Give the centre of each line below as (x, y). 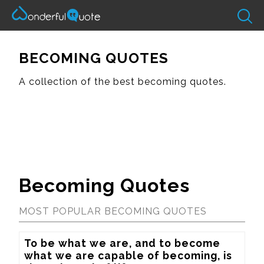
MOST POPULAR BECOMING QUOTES (113, 211)
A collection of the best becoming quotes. (123, 81)
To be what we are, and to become (122, 243)
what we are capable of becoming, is (128, 255)
